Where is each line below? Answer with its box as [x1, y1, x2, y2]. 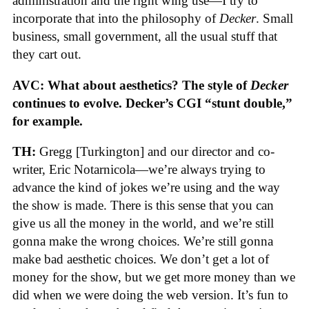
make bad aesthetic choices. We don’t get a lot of [12, 252, 269, 267]
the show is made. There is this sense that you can [12, 198, 274, 213]
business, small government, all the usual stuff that [12, 28, 277, 43]
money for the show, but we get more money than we [12, 270, 295, 285]
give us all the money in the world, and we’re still [12, 216, 274, 231]
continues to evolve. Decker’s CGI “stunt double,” [12, 95, 292, 110]
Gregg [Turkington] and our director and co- [39, 144, 275, 159]
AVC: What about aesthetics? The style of [12, 77, 250, 92]
